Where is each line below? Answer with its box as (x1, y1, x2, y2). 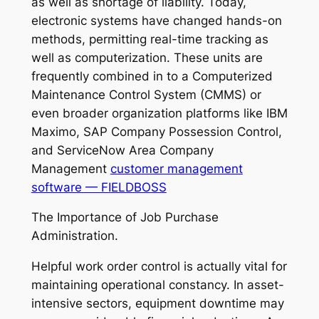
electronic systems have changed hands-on (31, 13, 282, 28)
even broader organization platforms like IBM (31, 105, 288, 120)
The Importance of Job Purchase (31, 210, 219, 225)
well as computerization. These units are (31, 50, 263, 65)
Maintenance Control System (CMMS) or (31, 87, 261, 102)
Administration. (31, 229, 118, 244)
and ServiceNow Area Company (31, 142, 214, 157)
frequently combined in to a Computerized (31, 68, 273, 83)
